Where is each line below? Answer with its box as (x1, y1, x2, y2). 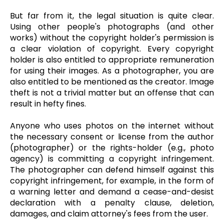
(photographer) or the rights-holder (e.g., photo (10, 142, 214, 154)
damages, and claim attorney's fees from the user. (10, 208, 208, 220)
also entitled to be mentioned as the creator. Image (10, 76, 214, 88)
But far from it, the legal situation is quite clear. (10, 10, 214, 22)
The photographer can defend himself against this (10, 164, 214, 176)
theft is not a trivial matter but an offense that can (10, 87, 214, 99)
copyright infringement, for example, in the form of (10, 175, 214, 187)
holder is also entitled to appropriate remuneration (10, 54, 214, 66)
